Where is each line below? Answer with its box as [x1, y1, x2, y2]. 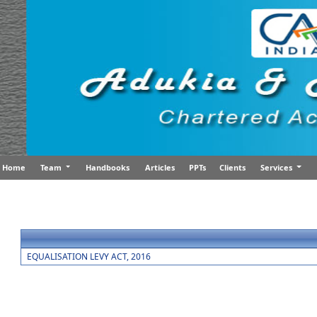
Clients [219, 161, 246, 173]
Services [260, 161, 295, 173]
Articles [144, 161, 175, 173]
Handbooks [86, 161, 129, 173]
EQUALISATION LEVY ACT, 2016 [27, 250, 151, 263]
